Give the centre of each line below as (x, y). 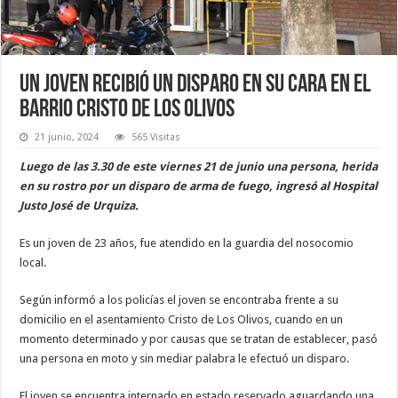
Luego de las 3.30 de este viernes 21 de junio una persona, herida (199, 166)
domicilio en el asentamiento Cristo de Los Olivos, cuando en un (182, 319)
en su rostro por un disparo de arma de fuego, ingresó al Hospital (199, 186)
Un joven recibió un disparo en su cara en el (195, 85)
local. (33, 262)
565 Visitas (156, 137)
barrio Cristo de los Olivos (127, 110)
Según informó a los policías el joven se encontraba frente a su (179, 299)
